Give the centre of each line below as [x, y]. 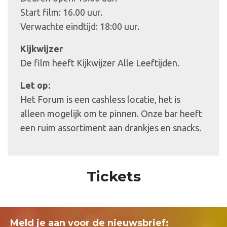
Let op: [35, 85]
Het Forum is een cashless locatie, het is [100, 99]
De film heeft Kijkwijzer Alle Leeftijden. [100, 63]
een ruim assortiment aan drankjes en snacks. [111, 127]
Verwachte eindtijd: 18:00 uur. [80, 26]
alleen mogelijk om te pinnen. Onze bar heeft [111, 113]
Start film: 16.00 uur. [61, 12]
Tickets [113, 176]
